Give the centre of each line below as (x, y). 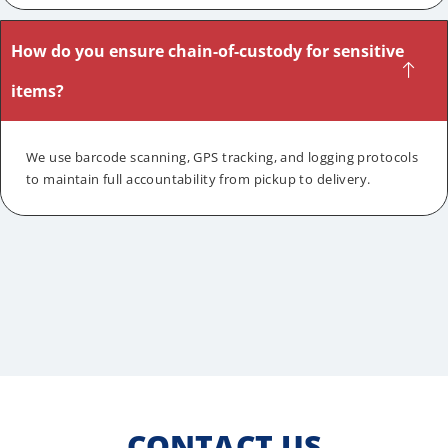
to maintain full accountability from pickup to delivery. (198, 179)
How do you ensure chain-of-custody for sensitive (207, 51)
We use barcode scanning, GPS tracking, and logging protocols (222, 157)
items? (37, 91)
